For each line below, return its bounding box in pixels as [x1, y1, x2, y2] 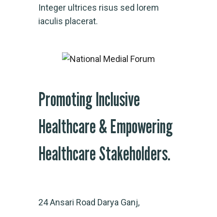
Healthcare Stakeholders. [38, 141, 170, 165]
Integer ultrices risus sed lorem [38, 2, 159, 13]
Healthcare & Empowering [38, 114, 173, 138]
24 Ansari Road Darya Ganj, [38, 197, 139, 207]
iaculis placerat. [38, 15, 98, 26]
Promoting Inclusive [38, 87, 140, 110]
